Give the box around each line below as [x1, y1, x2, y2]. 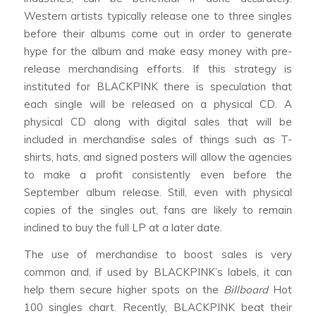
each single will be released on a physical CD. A [23, 97, 293, 111]
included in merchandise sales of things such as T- [23, 133, 293, 147]
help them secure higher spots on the [23, 283, 224, 297]
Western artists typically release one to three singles [23, 9, 293, 23]
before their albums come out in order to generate [23, 27, 293, 41]
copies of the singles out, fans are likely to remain [23, 203, 293, 217]
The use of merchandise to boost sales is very [23, 248, 293, 262]
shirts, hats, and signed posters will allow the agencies [23, 150, 293, 164]
